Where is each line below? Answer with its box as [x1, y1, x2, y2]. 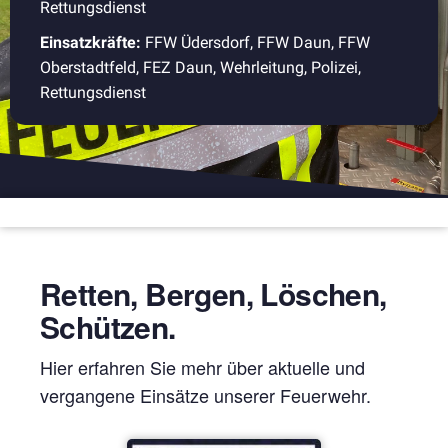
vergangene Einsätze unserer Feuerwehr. [40, 382, 371, 408]
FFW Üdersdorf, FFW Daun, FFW [145, 33, 370, 53]
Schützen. [40, 305, 176, 348]
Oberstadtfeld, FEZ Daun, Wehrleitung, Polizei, [40, 58, 361, 78]
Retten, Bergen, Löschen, [40, 272, 387, 315]
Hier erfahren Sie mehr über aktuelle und [40, 354, 365, 380]
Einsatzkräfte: [40, 33, 145, 53]
